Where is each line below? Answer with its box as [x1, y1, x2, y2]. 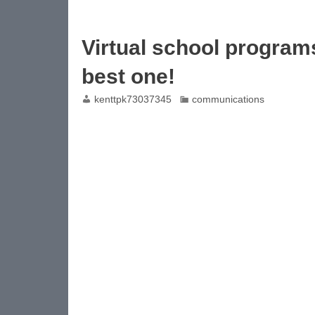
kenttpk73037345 [94, 94, 172, 105]
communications [191, 94, 264, 105]
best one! [82, 65, 175, 89]
